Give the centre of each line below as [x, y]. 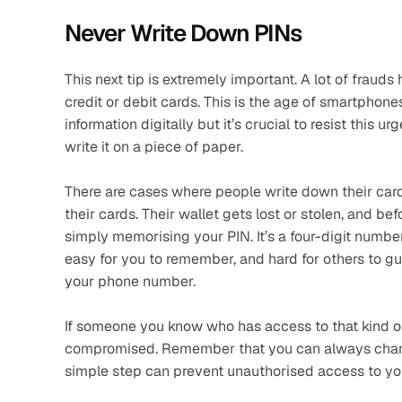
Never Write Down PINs [183, 33]
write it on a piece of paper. [156, 147]
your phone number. [132, 281]
